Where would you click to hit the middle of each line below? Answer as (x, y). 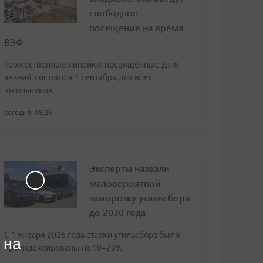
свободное (114, 13)
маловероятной (125, 183)
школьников (28, 90)
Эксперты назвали (129, 168)
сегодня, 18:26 (28, 112)
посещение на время (136, 27)
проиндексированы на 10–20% (63, 248)
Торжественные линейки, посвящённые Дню (91, 65)
